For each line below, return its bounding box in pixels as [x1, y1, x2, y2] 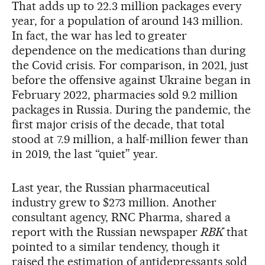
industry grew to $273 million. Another [12, 195, 217, 209]
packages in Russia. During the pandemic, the [12, 102, 251, 117]
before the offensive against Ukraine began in [12, 72, 251, 87]
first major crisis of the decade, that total [12, 117, 225, 131]
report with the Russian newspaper [12, 224, 201, 239]
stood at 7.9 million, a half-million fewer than [12, 131, 249, 146]
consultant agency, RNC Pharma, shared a [12, 209, 231, 224]
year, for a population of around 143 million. [12, 13, 244, 28]
